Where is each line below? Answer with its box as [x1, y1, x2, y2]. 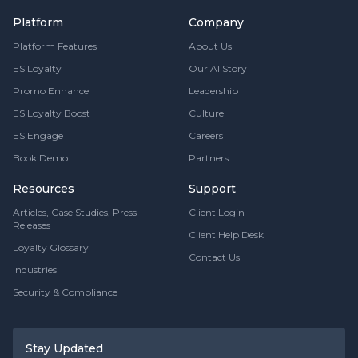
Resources [13, 181, 74, 197]
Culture [189, 107, 224, 120]
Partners [189, 152, 229, 165]
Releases [13, 219, 50, 232]
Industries [13, 264, 57, 276]
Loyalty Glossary [13, 241, 89, 254]
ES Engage [13, 129, 63, 142]
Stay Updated [26, 341, 103, 356]
